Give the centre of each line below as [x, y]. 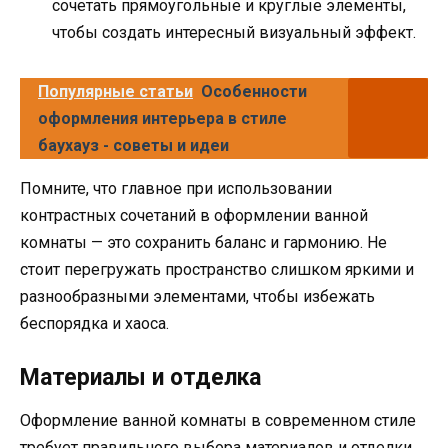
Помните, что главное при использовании [176, 188]
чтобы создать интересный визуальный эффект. [234, 32]
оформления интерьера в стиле [162, 118]
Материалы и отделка [140, 377]
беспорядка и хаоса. [94, 323]
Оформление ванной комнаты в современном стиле [218, 420]
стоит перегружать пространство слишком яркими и [217, 269]
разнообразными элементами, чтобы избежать [197, 296]
